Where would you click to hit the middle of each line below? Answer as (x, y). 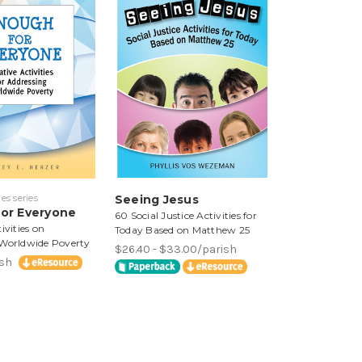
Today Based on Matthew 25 (182, 229)
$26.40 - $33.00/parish (175, 249)
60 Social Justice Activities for (185, 215)
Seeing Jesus (156, 199)
